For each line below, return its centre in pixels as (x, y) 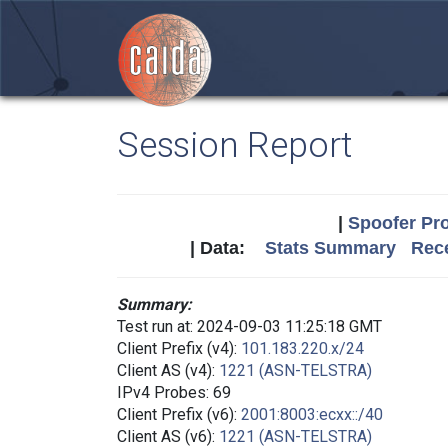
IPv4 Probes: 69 (174, 392)
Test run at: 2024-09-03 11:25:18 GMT (249, 326)
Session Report (235, 145)
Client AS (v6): (168, 436)
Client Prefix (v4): (179, 348)
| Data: (227, 248)
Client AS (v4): (168, 370)
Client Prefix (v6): (179, 414)
